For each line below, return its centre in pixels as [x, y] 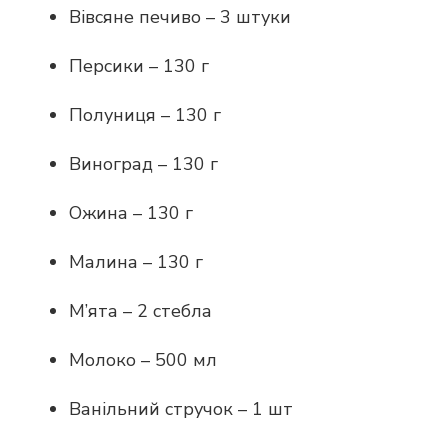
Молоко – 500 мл [143, 359]
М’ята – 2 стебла [140, 310]
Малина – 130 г [136, 261]
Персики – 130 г [139, 65]
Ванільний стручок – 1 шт [181, 408]
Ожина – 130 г [131, 212]
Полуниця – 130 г [145, 114]
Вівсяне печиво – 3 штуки [180, 16]
